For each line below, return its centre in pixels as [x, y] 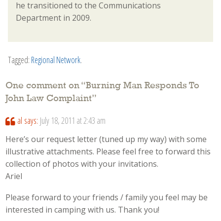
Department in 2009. [54, 18]
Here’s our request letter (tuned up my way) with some [106, 139]
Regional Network [56, 60]
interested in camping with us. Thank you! [83, 209]
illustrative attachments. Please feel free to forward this [108, 152]
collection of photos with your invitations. [82, 164]
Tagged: [19, 60]
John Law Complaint [49, 99]
